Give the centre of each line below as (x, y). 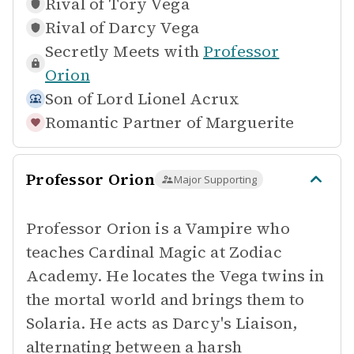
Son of (69, 99)
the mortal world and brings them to (166, 299)
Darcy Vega (154, 28)
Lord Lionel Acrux (168, 99)
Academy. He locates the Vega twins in (175, 276)
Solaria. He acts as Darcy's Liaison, (162, 323)
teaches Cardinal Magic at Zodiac (154, 252)
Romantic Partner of (123, 122)
